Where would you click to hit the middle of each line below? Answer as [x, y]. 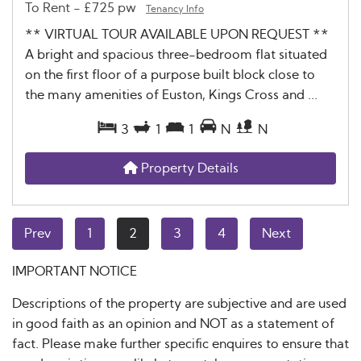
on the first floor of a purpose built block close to [170, 75]
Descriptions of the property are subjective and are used [179, 303]
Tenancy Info [175, 8]
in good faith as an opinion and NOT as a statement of [173, 324]
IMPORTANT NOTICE [75, 271]
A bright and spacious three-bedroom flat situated [176, 54]
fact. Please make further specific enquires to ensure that [180, 344]
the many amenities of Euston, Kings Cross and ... [171, 95]
